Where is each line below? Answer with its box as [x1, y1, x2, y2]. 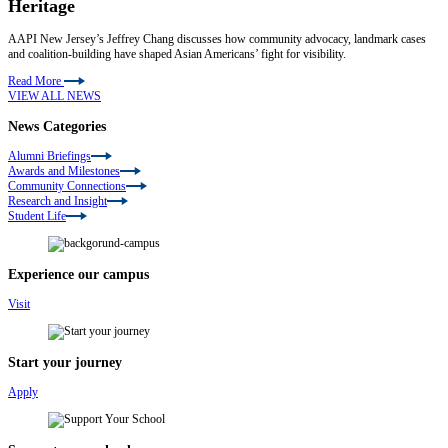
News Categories [8, 117, 106, 134]
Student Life [8, 208, 66, 223]
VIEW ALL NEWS [8, 88, 101, 103]
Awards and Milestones [8, 163, 120, 178]
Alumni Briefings [8, 148, 91, 163]
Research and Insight [8, 193, 107, 208]
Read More [8, 73, 61, 88]
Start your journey [8, 353, 122, 370]
